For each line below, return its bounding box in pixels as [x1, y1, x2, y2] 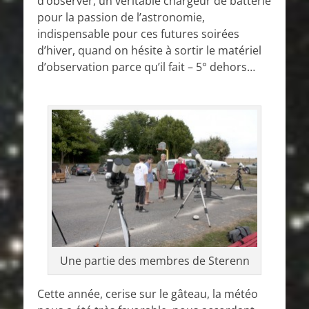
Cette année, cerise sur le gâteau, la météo [37, 286, 258, 301]
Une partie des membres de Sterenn [59, 252, 250, 268]
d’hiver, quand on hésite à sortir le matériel [37, 43, 261, 59]
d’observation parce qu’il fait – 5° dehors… [37, 59, 255, 75]
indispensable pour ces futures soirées [37, 26, 239, 42]
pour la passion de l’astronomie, [37, 10, 205, 26]
